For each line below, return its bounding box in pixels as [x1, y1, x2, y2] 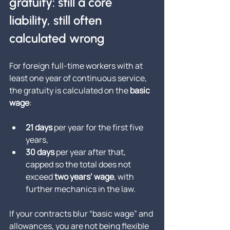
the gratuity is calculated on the [9, 85, 130, 97]
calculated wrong [9, 31, 105, 46]
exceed [26, 171, 54, 183]
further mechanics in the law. [26, 183, 136, 195]
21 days [26, 122, 52, 133]
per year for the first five [52, 122, 145, 133]
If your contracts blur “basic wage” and [9, 208, 155, 220]
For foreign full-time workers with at [9, 60, 144, 72]
